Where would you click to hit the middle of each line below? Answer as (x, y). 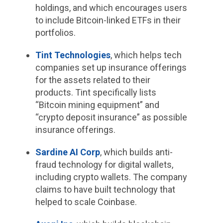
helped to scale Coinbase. (86, 202)
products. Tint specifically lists (96, 93)
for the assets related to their (93, 80)
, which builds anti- (136, 152)
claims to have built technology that (105, 190)
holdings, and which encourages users (111, 8)
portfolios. (55, 33)
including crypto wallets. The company (111, 177)
